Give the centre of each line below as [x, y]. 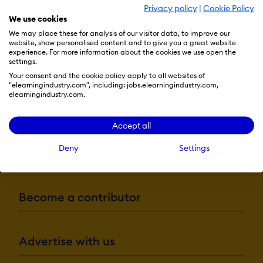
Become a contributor [80, 197]
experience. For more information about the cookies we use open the [122, 52]
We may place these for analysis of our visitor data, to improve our [119, 33]
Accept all [131, 125]
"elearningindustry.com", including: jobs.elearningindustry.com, [114, 85]
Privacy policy [171, 8]
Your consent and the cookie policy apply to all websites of [107, 75]
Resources [48, 109]
